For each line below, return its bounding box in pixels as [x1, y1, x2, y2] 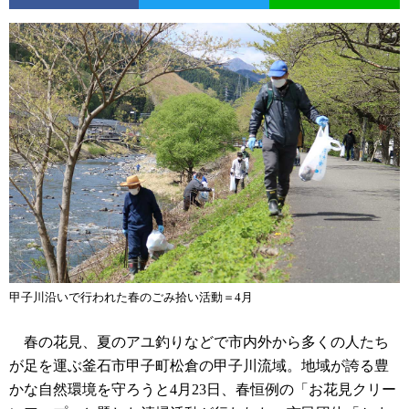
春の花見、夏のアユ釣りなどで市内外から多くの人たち [9, 333, 389, 350]
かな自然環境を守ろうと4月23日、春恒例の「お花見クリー [9, 381, 396, 397]
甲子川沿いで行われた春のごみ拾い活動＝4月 [9, 289, 253, 304]
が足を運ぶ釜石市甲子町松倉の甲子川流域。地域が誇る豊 [9, 357, 389, 373]
